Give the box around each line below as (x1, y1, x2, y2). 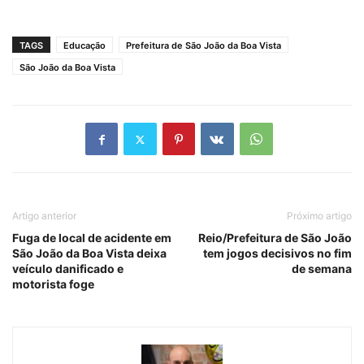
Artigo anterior (12, 210, 76, 223)
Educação (63, 40, 106, 52)
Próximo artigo (287, 210, 352, 223)
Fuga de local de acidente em (12, 231, 171, 245)
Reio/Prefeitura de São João (198, 231, 352, 245)
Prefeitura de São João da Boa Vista (126, 40, 281, 52)
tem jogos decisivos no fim (203, 246, 352, 261)
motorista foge (12, 277, 94, 292)
